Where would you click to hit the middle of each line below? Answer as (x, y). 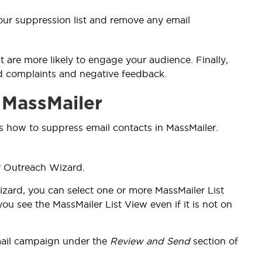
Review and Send (150, 241)
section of (214, 241)
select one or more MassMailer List (146, 190)
